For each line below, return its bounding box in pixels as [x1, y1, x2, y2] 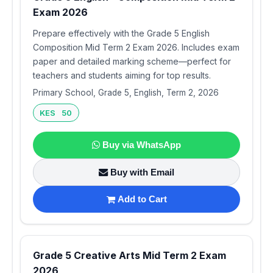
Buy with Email [110, 166, 174, 177]
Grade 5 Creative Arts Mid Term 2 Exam [33, 249, 226, 261]
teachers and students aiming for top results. [33, 70, 211, 81]
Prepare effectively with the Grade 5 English [33, 28, 210, 39]
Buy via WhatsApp [102, 139, 181, 150]
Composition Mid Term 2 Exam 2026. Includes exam [33, 42, 239, 53]
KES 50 [40, 108, 73, 118]
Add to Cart [117, 194, 167, 205]
